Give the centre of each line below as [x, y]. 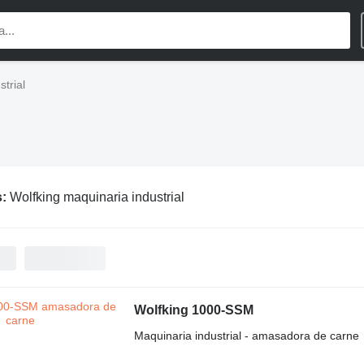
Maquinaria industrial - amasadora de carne [246, 336]
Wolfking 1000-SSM [193, 310]
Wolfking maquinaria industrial [97, 197]
